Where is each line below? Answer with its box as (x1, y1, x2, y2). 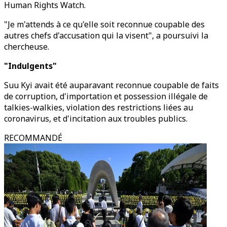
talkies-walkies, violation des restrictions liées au (4, 102, 193, 113)
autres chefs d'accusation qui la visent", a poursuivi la (4, 30, 208, 41)
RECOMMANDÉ (4, 132, 62, 143)
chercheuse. (4, 41, 49, 52)
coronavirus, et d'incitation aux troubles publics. (4, 113, 187, 124)
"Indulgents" (4, 60, 57, 71)
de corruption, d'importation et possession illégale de (4, 91, 208, 102)
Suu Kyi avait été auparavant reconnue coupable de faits (4, 80, 219, 91)
